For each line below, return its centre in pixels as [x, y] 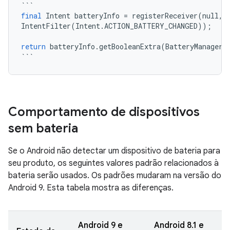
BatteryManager [194, 46]
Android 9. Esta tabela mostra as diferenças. [91, 188]
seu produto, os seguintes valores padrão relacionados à [113, 163]
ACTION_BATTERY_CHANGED [151, 26]
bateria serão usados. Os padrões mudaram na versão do [115, 176]
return [33, 46]
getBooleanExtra [130, 46]
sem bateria [43, 128]
